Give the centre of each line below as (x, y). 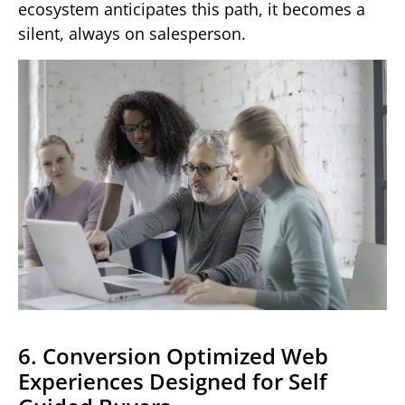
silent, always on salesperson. (132, 34)
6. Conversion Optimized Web (173, 355)
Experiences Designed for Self (173, 381)
